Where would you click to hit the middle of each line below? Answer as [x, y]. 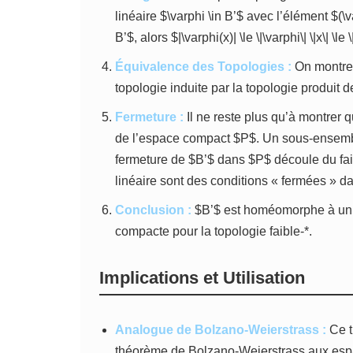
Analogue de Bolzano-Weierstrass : [221, 330]
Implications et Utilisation [202, 278]
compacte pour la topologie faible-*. [214, 231]
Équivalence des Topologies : [203, 67]
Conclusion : [153, 210]
